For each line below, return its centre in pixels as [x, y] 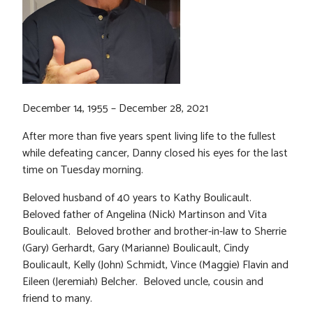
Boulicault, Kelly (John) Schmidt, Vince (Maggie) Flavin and [155, 265]
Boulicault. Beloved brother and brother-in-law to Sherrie [154, 231]
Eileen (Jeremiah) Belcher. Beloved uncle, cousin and [143, 282]
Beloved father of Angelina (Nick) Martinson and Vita [145, 214]
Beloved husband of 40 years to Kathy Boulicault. [138, 198]
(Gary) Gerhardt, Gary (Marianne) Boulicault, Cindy [136, 248]
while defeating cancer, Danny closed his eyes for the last [155, 153]
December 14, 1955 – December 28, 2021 [115, 108]
